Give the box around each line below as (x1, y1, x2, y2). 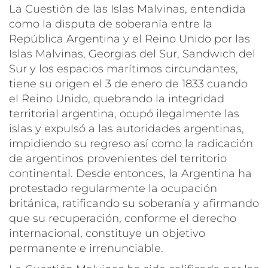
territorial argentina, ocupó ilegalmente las (9, 106, 239, 120)
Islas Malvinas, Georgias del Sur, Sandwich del (9, 47, 255, 60)
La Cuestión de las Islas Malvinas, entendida (9, 2, 246, 16)
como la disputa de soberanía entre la (9, 17, 212, 31)
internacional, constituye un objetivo (9, 226, 205, 240)
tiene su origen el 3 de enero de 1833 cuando (9, 77, 248, 90)
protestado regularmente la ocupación (9, 181, 217, 195)
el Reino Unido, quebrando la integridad (9, 92, 224, 105)
